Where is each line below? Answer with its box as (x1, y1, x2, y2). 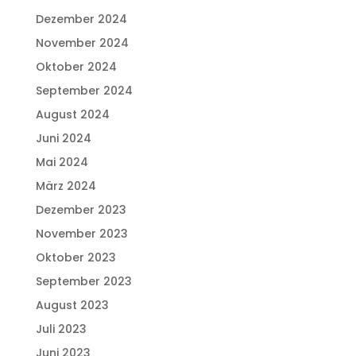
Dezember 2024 (35, 10, 127, 27)
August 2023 (35, 296, 109, 313)
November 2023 (35, 225, 128, 242)
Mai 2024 (35, 153, 88, 170)
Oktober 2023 (35, 249, 116, 265)
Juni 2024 (35, 130, 91, 146)
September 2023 (35, 273, 132, 289)
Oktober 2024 (35, 58, 117, 75)
